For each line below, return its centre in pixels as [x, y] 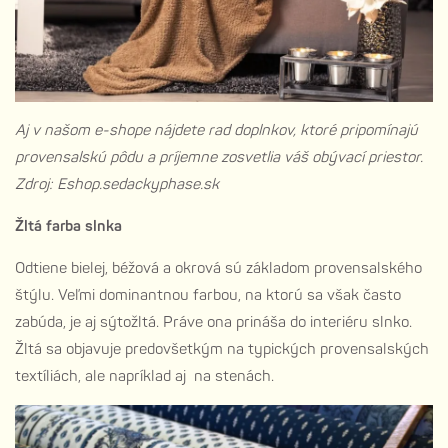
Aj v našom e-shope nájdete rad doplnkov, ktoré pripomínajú [216, 130]
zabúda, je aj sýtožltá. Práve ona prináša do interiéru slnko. [213, 322]
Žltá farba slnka [68, 226]
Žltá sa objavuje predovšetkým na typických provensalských [222, 349]
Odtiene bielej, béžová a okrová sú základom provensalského [218, 268]
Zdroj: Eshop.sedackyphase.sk [117, 184]
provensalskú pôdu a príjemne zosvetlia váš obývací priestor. [219, 157]
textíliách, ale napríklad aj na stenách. [144, 376]
